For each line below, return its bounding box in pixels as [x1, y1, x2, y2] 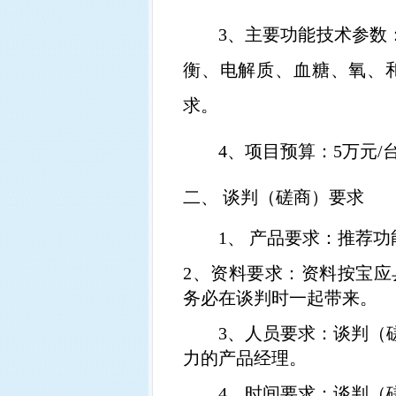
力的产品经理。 [183, 348, 307, 368]
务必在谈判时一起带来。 [183, 288, 377, 308]
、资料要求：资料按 [192, 263, 355, 283]
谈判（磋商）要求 [223, 187, 364, 207]
